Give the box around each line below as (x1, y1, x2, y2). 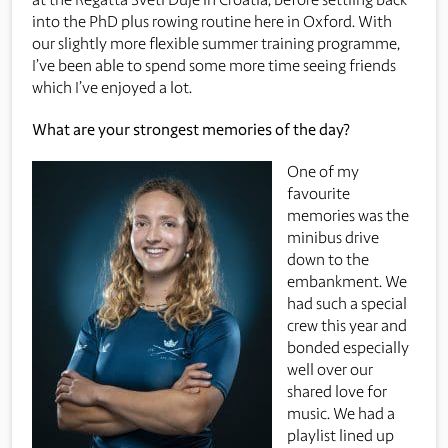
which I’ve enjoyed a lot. (32, 77, 192, 97)
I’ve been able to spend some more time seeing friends (32, 55, 396, 75)
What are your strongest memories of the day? (32, 119, 350, 139)
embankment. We (287, 271, 407, 291)
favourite (287, 183, 350, 203)
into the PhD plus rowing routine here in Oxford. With (32, 11, 392, 31)
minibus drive (287, 227, 379, 247)
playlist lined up (287, 425, 394, 445)
